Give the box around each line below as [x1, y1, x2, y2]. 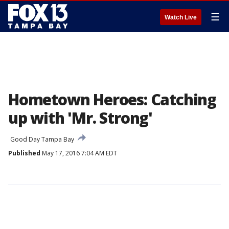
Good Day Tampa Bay [10, 135, 74, 144]
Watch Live [165, 14, 197, 21]
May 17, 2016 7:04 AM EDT [40, 149, 117, 157]
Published [8, 149, 40, 157]
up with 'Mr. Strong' [8, 107, 152, 128]
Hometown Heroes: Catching [8, 89, 216, 110]
